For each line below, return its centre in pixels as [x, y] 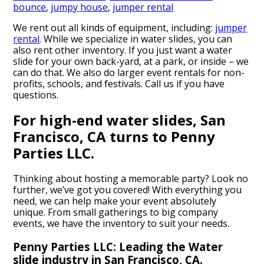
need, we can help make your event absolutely [115, 201]
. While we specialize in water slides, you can [136, 39]
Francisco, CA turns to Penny [114, 137]
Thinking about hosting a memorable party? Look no [131, 179]
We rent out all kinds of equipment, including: [114, 27]
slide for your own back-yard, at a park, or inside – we [131, 61]
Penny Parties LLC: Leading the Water [118, 247]
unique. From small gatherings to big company [116, 212]
